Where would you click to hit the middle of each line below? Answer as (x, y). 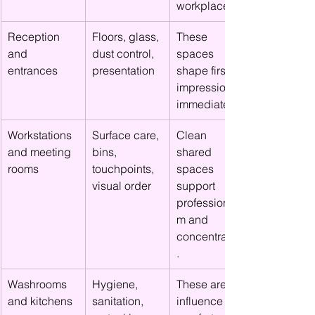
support (197, 186)
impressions (208, 87)
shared (195, 152)
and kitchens (40, 301)
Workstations (41, 135)
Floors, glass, (127, 37)
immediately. (208, 104)
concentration (211, 236)
